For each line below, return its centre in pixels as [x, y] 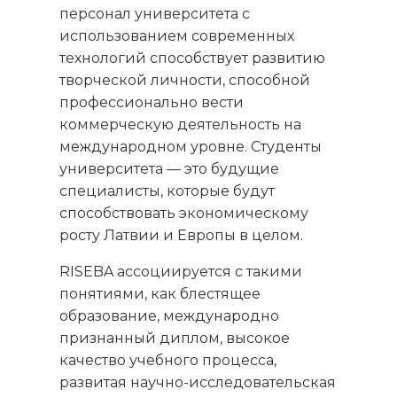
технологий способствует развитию [193, 58]
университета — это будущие [170, 169]
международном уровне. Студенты [191, 147]
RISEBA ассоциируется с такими [181, 272]
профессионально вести [152, 103]
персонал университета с [155, 14]
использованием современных [177, 36]
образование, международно [170, 316]
